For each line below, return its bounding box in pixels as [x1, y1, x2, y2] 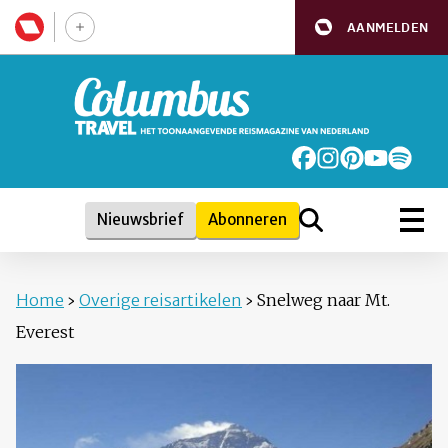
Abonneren [208, 210, 287, 230]
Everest [16, 322, 74, 343]
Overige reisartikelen [79, 290, 242, 311]
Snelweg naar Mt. [257, 290, 390, 311]
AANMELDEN [347, 18, 428, 36]
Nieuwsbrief [97, 210, 184, 230]
